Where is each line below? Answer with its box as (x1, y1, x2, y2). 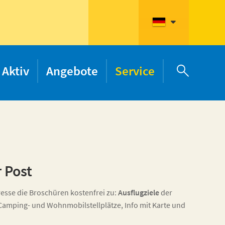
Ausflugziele (118, 187, 159, 197)
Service (115, 63, 155, 79)
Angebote (46, 63, 98, 79)
